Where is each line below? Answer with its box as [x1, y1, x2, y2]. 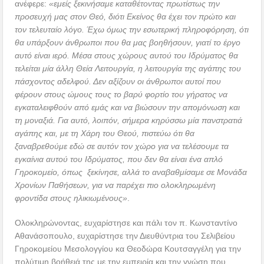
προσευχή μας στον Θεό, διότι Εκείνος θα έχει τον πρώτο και [15, 12, 236, 22]
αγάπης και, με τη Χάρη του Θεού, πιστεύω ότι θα [15, 128, 195, 138]
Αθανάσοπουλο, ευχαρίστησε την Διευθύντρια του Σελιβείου [15, 231, 236, 241]
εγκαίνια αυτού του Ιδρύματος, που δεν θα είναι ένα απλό [15, 154, 223, 164]
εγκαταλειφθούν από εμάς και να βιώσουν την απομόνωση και [15, 103, 240, 113]
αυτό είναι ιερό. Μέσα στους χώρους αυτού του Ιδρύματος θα [15, 51, 239, 61]
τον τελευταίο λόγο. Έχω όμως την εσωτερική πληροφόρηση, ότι [15, 25, 249, 35]
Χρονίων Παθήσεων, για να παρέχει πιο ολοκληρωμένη [15, 180, 216, 190]
